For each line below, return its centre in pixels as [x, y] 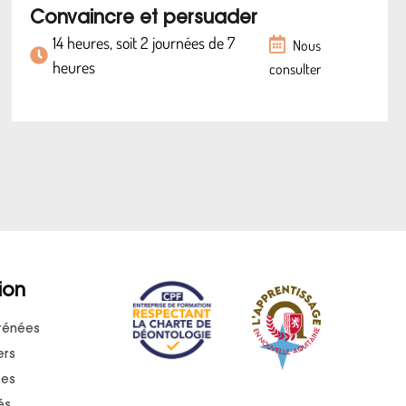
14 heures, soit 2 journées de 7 [144, 43]
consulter [295, 69]
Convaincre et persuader [144, 19]
